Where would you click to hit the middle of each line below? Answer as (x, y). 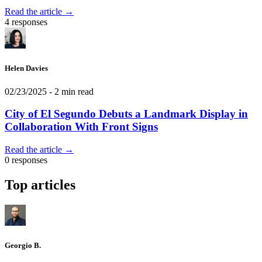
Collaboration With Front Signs (81, 127)
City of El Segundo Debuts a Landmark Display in (126, 114)
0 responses (26, 160)
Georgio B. (23, 245)
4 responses (26, 22)
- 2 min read (70, 91)
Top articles (40, 185)
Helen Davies (26, 68)
